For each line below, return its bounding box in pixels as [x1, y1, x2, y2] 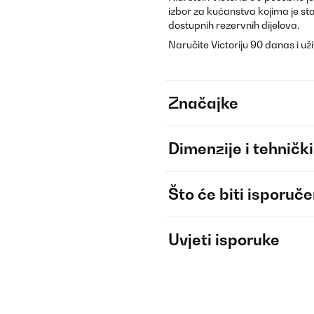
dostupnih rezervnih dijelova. [168, 19, 299, 31]
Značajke [168, 94, 238, 112]
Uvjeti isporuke [168, 231, 280, 249]
